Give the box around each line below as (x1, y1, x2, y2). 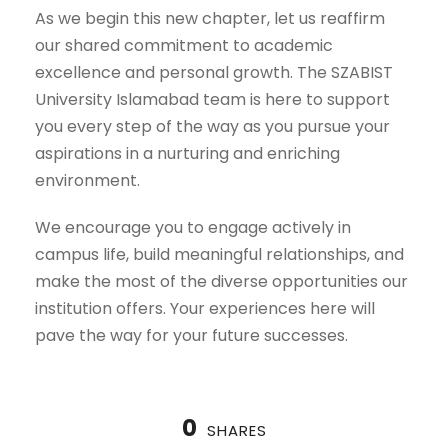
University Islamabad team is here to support (35, 87, 390, 111)
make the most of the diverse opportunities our (35, 269, 408, 293)
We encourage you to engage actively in (35, 215, 351, 239)
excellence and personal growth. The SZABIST (35, 60, 393, 84)
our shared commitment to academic (35, 33, 333, 57)
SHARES (206, 419, 267, 441)
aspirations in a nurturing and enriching (35, 141, 340, 165)
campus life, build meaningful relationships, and (35, 242, 404, 266)
